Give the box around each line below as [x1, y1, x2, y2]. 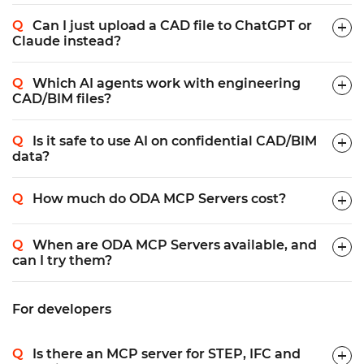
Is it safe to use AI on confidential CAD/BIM [32, 133, 317, 149]
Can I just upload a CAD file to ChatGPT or [32, 18, 312, 33]
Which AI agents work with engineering [32, 76, 301, 91]
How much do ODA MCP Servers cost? [32, 191, 286, 206]
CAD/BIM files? [12, 91, 111, 106]
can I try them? [12, 253, 112, 268]
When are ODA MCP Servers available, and [32, 237, 317, 253]
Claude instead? [12, 33, 121, 49]
